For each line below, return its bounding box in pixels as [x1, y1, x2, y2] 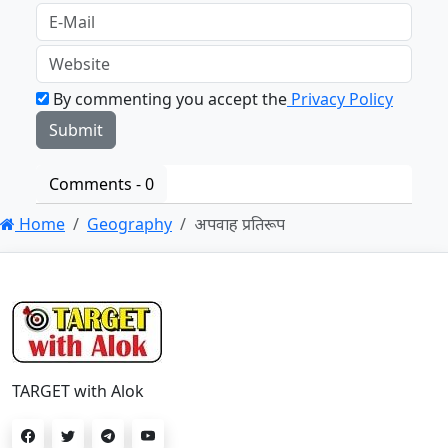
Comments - [49, 172, 145, 195]
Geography [87, 212, 172, 235]
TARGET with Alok [12, 379, 144, 402]
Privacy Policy [287, 87, 393, 110]
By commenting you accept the [49, 87, 287, 110]
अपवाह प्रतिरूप [194, 212, 285, 235]
